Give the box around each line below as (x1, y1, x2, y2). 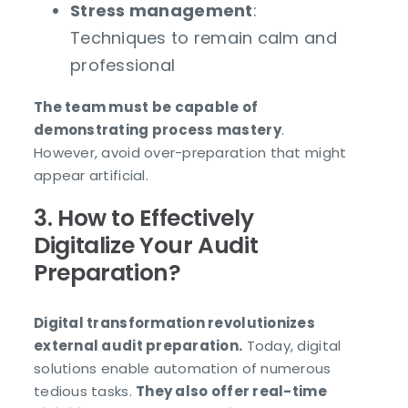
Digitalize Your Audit (34, 229, 259, 261)
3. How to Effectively (34, 201, 254, 234)
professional (70, 53, 176, 76)
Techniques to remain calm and (70, 25, 337, 49)
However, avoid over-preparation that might (34, 142, 347, 162)
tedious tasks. (34, 382, 137, 402)
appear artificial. (34, 165, 148, 185)
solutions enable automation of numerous (34, 359, 331, 379)
